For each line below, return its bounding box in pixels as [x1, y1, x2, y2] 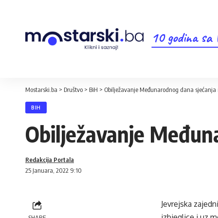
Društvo [64, 86, 83, 93]
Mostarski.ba [25, 86, 57, 93]
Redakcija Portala [25, 156, 74, 163]
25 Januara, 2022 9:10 [25, 166, 82, 174]
